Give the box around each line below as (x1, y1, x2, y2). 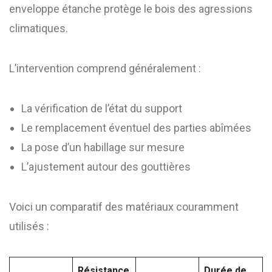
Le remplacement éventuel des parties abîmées (21, 121, 251, 134)
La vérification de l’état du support (21, 102, 182, 115)
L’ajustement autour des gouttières (21, 160, 191, 173)
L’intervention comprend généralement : (9, 62, 201, 75)
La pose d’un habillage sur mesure (21, 141, 185, 154)
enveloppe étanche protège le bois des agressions (9, 2, 253, 15)
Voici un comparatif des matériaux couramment (9, 200, 239, 213)
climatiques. (9, 22, 68, 35)
